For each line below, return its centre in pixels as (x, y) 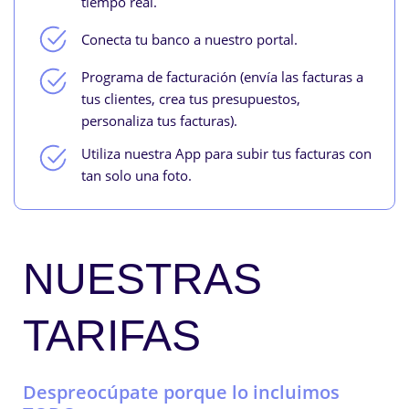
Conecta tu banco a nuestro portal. (189, 39)
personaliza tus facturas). (159, 120)
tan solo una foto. (136, 175)
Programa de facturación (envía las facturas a (222, 76)
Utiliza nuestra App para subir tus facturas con (226, 153)
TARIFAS (112, 335)
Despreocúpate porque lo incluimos (181, 392)
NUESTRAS (142, 278)
